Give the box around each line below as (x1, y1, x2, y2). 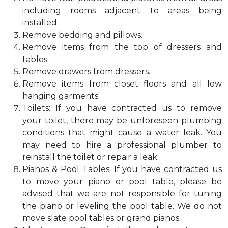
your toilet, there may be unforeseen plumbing (22, 116, 222, 125)
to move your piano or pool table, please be (22, 177, 222, 186)
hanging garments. (22, 91, 100, 101)
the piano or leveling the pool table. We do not (22, 201, 222, 211)
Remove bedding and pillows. (22, 30, 142, 40)
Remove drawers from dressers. (22, 67, 150, 76)
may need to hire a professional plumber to (22, 140, 222, 150)
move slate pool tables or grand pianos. (22, 213, 181, 223)
